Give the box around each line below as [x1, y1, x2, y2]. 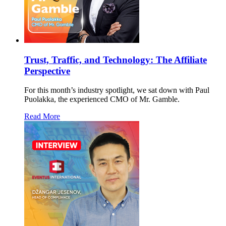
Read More [24, 112, 60, 121]
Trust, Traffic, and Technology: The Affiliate [24, 54, 207, 65]
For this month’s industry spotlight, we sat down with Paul [24, 86, 209, 95]
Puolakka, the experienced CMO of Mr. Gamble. [24, 95, 180, 104]
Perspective [24, 65, 70, 76]
